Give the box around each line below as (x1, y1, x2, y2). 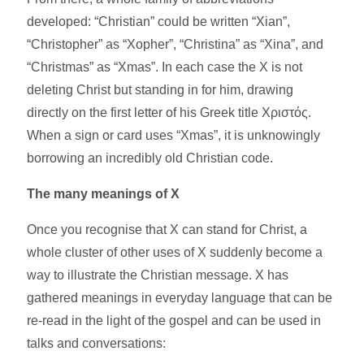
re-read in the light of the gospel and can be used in (27, 313, 322, 327)
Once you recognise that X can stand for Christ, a (27, 222, 308, 236)
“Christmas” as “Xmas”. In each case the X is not (27, 59, 303, 74)
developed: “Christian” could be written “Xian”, (27, 14, 291, 28)
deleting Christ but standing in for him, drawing (27, 82, 294, 97)
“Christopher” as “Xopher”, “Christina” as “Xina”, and (27, 37, 324, 51)
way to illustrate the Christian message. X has (27, 267, 289, 282)
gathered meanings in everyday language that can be (27, 290, 333, 305)
